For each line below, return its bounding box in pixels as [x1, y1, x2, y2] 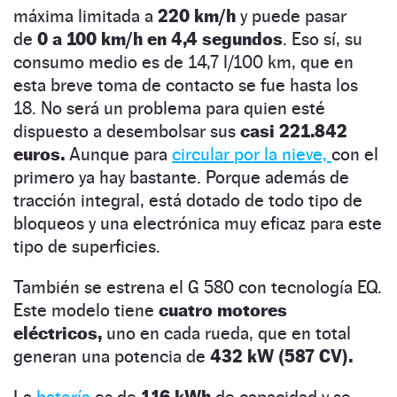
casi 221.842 [240, 120, 347, 142]
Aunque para [65, 143, 172, 165]
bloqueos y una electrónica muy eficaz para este [13, 212, 382, 234]
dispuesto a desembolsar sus [13, 120, 240, 142]
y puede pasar [236, 4, 346, 27]
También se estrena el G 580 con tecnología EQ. [13, 276, 382, 298]
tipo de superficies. [13, 235, 160, 257]
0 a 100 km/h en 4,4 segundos [37, 27, 283, 50]
